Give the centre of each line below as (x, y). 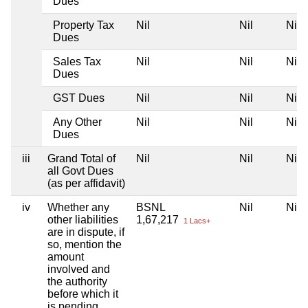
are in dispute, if (86, 232)
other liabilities (83, 219)
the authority (77, 281)
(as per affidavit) (86, 183)
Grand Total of (81, 158)
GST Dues (79, 98)
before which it (83, 294)
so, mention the (85, 244)
